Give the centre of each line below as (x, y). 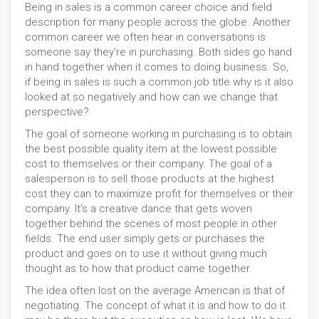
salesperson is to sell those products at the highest (150, 179)
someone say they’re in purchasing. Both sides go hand (158, 52)
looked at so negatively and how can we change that (151, 97)
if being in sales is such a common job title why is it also (159, 82)
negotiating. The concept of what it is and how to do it (155, 306)
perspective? (57, 112)
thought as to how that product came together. (138, 269)
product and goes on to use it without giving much (146, 254)
